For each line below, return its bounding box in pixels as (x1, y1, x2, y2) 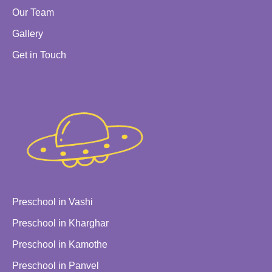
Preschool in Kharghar (12, 218, 109, 229)
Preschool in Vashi (12, 197, 93, 208)
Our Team (12, 7, 54, 18)
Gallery (12, 29, 43, 39)
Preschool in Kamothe (12, 239, 107, 250)
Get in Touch (12, 50, 66, 61)
